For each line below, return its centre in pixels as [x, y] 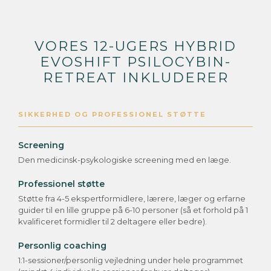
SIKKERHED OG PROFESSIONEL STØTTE [112, 115]
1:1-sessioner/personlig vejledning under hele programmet [131, 260]
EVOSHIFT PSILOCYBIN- [135, 62]
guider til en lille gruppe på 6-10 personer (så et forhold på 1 [133, 210]
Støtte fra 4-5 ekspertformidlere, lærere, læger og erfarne [132, 199]
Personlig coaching [62, 246]
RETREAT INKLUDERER [135, 78]
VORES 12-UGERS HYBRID [135, 46]
